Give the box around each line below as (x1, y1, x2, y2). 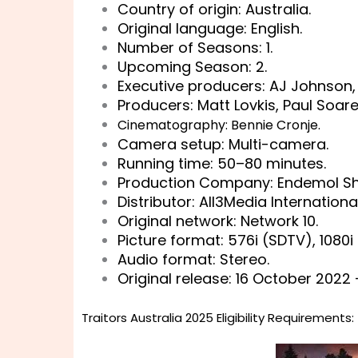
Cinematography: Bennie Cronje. (117, 116, 320, 134)
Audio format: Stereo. (117, 249, 269, 269)
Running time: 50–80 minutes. (117, 153, 326, 173)
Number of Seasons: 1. (117, 38, 272, 58)
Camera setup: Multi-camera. (117, 134, 328, 154)
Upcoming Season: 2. (117, 57, 267, 77)
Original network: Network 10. (117, 211, 318, 231)
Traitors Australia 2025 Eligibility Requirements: (82, 309, 354, 326)
